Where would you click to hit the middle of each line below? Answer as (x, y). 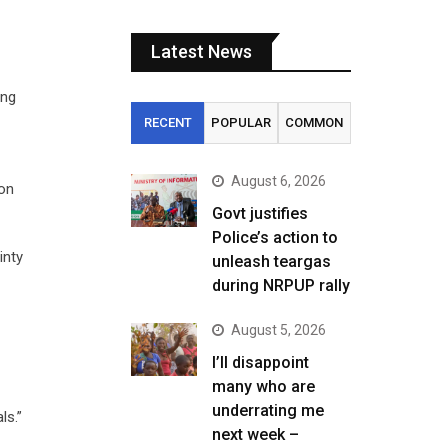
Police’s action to (275, 237)
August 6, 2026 (278, 181)
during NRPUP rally (281, 285)
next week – (255, 434)
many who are (263, 386)
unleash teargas (271, 261)
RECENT (167, 122)
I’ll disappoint (260, 362)
